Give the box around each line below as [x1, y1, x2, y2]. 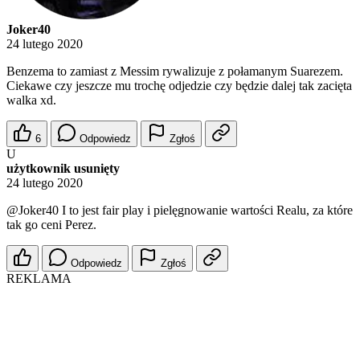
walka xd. [6, 93, 56, 108]
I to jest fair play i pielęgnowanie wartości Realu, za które [59, 203, 353, 218]
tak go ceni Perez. [6, 218, 96, 232]
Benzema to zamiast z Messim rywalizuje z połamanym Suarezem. [6, 64, 343, 79]
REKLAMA [6, 272, 72, 286]
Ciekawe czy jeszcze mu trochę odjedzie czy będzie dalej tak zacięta [6, 79, 352, 93]
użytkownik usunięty [6, 162, 120, 176]
